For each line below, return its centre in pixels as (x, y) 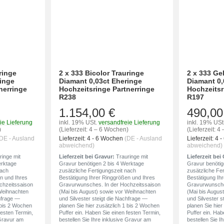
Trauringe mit (131, 156)
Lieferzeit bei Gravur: (87, 156)
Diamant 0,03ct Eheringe (101, 81)
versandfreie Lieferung (129, 122)
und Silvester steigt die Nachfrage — (103, 198)
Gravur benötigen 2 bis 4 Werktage (102, 163)
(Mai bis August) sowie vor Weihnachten (108, 191)
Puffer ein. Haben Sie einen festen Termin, (110, 212)
